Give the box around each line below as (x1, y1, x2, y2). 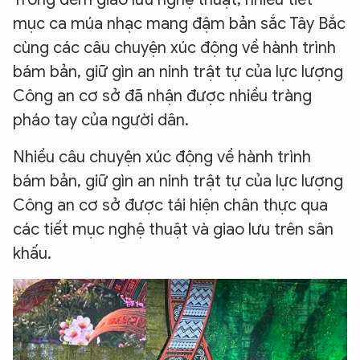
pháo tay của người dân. (13, 110, 189, 131)
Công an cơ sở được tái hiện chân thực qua (13, 195, 328, 216)
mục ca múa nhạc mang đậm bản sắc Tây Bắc (13, 14, 346, 35)
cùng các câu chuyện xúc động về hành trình (13, 38, 336, 59)
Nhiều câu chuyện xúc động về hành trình (13, 147, 311, 168)
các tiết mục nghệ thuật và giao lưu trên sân (13, 219, 333, 240)
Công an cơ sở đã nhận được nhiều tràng (13, 86, 312, 107)
